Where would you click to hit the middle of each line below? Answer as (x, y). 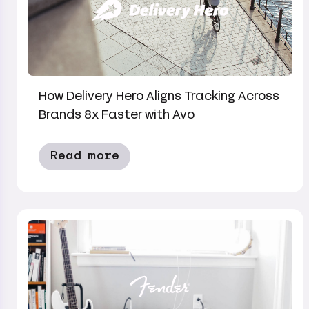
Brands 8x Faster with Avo (117, 114)
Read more (84, 156)
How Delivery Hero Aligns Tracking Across (159, 96)
